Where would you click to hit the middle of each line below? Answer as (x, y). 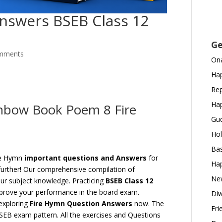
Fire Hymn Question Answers (81, 204)
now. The (148, 204)
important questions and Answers (86, 158)
